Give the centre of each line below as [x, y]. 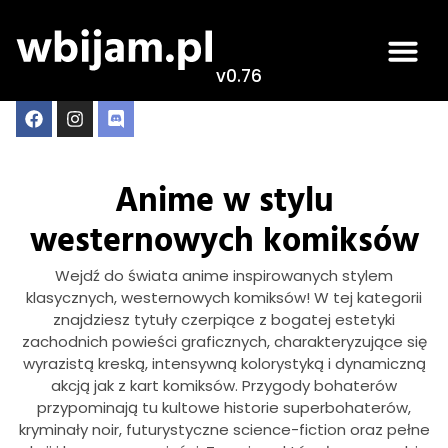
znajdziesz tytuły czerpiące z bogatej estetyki [224, 319]
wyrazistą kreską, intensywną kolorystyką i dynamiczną [224, 363]
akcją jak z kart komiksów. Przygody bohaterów [224, 385]
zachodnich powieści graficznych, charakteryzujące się [224, 341]
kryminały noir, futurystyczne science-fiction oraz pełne [224, 429]
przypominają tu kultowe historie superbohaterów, [224, 407]
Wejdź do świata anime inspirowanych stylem [224, 275]
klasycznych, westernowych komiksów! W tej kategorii [224, 297]
